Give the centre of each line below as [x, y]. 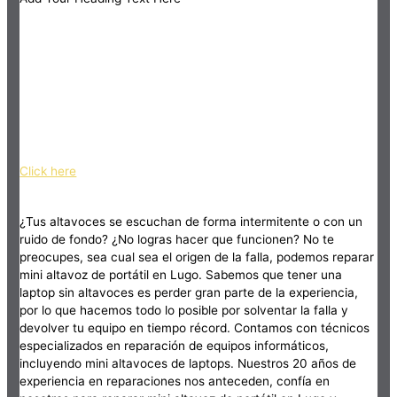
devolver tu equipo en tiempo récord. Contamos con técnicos [195, 327]
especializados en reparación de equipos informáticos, [175, 345]
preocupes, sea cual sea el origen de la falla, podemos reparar [197, 257]
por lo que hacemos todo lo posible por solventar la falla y [184, 310]
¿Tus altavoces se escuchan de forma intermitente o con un [191, 221]
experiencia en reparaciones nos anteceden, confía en [175, 381]
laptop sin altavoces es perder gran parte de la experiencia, [189, 292]
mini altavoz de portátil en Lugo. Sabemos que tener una [181, 274]
